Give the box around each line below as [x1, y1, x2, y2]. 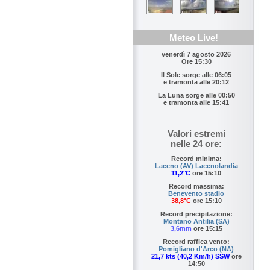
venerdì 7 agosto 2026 [162, 51, 231, 58]
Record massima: [168, 183, 224, 190]
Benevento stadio [168, 190, 224, 198]
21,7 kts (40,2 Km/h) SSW [151, 253, 230, 260]
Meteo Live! [169, 33, 218, 43]
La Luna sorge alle [157, 92, 218, 99]
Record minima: [171, 155, 222, 163]
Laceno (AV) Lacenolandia [154, 162, 238, 170]
